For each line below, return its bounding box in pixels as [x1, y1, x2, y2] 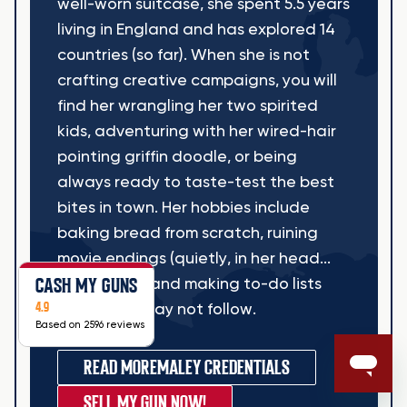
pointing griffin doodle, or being [56, 148, 297, 165]
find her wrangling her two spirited [56, 97, 318, 114]
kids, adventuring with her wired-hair [56, 123, 336, 140]
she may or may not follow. [56, 301, 256, 318]
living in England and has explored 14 [56, 21, 335, 38]
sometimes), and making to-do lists [56, 275, 322, 293]
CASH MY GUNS [35, 272, 137, 299]
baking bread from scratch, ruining [56, 224, 318, 242]
